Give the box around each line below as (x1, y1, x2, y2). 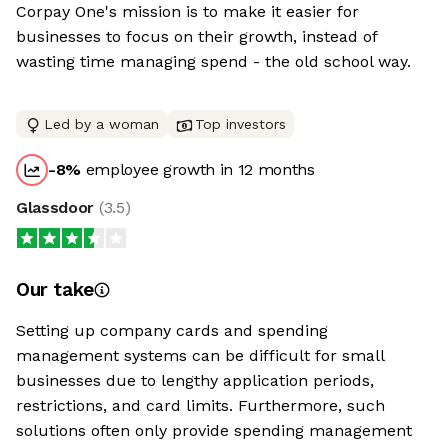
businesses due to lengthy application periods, (16, 371, 374, 390)
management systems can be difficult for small (16, 346, 384, 365)
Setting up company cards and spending (16, 321, 328, 340)
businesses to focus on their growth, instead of (16, 27, 377, 46)
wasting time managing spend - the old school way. (16, 52, 411, 71)
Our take (16, 278, 94, 301)
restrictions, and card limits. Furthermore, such (16, 396, 385, 415)
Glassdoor (16, 198, 99, 217)
